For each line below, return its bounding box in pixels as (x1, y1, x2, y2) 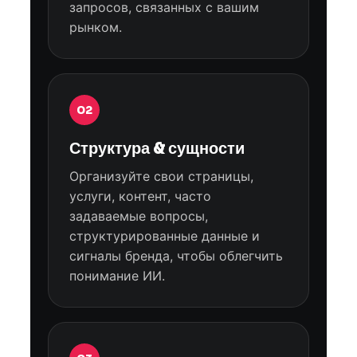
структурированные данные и (69, 227, 260, 244)
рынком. (69, 18, 122, 35)
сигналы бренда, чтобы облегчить (69, 247, 283, 264)
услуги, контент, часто (69, 187, 211, 204)
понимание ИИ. (69, 267, 165, 284)
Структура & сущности (69, 138, 245, 159)
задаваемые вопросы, (69, 207, 208, 224)
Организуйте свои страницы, (69, 167, 253, 184)
